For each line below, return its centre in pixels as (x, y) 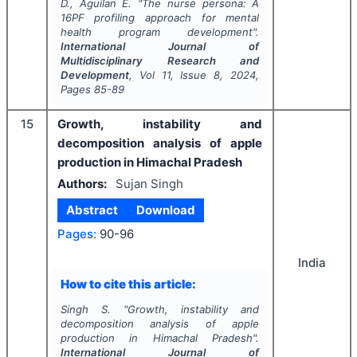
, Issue (192, 75)
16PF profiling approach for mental (160, 18)
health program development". (160, 32)
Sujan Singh (149, 183)
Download (165, 210)
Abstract (92, 210)
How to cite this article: (128, 284)
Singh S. (85, 309)
